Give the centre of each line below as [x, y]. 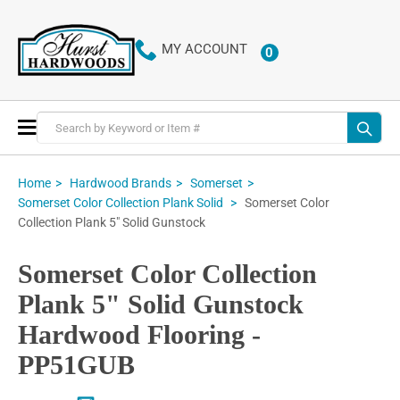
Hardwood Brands [121, 183]
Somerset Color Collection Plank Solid [122, 203]
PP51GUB [76, 365]
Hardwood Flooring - [139, 335]
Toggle [57, 126]
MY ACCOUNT [204, 50]
